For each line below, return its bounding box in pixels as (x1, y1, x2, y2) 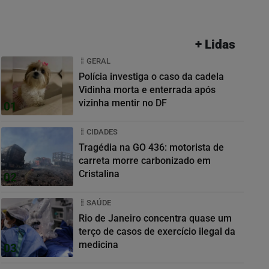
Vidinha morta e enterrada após (79, 84, 216, 96)
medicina (79, 239, 118, 251)
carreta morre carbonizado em (79, 155, 211, 167)
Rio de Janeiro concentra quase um (79, 213, 232, 225)
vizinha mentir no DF (79, 97, 167, 109)
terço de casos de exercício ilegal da (79, 226, 235, 238)
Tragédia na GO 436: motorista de (79, 142, 224, 154)
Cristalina (79, 168, 119, 180)
